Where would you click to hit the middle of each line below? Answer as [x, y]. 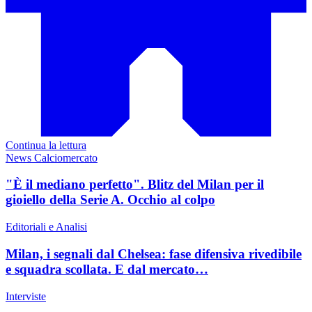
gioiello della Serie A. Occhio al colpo [110, 200]
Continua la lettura [46, 145]
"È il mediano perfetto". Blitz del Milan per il [135, 185]
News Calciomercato [52, 157]
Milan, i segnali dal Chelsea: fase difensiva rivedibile [154, 253]
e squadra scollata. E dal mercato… [107, 269]
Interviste [26, 296]
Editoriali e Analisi [46, 227]
